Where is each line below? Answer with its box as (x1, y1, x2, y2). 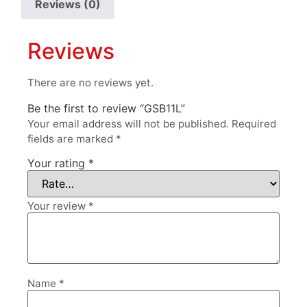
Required (232, 117, 276, 131)
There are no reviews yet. (27, 75, 153, 89)
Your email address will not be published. (27, 117, 229, 131)
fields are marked (27, 132, 116, 146)
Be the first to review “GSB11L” (27, 101, 185, 116)
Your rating (27, 156, 88, 171)
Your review (27, 199, 88, 212)
